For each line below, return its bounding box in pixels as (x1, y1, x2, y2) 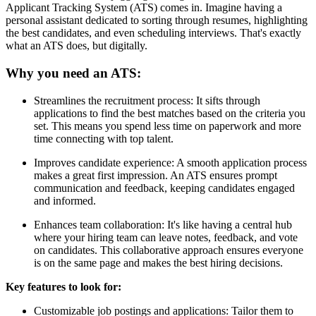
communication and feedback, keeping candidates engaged (34, 181, 295, 194)
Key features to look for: (6, 280, 121, 293)
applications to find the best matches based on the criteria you (34, 107, 305, 119)
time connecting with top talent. (34, 132, 174, 145)
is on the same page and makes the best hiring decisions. (34, 256, 283, 269)
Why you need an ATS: (6, 65, 141, 80)
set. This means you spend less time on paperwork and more (34, 119, 301, 132)
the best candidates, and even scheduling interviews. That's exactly (6, 27, 301, 39)
